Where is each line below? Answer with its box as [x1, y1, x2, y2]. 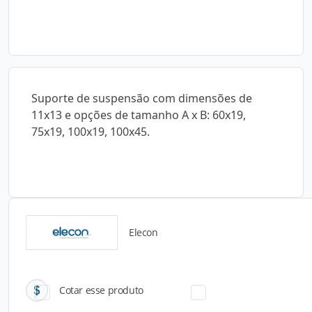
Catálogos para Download [79, 233, 233, 249]
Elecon [129, 226, 158, 239]
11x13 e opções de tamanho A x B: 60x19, [31, 107, 246, 123]
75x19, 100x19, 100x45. [31, 124, 150, 139]
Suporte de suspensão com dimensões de [31, 91, 252, 106]
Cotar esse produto [59, 283, 143, 297]
